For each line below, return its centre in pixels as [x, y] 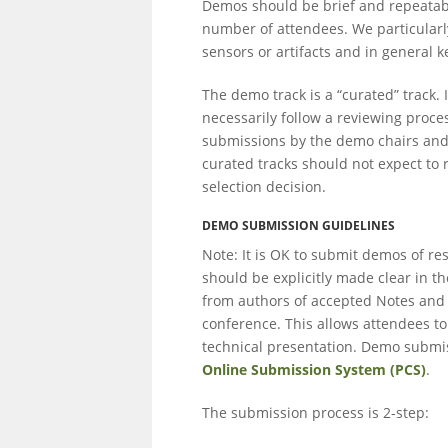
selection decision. [264, 186]
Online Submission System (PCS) [314, 369]
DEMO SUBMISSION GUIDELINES [298, 225]
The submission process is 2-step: [315, 412]
